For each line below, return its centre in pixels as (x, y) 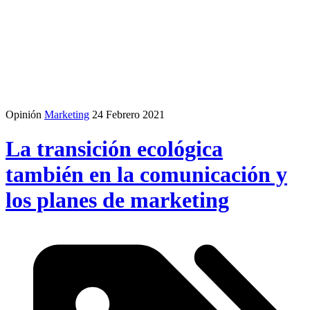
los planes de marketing (117, 200)
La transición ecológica (114, 148)
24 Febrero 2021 (128, 115)
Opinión (24, 115)
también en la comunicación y (146, 174)
